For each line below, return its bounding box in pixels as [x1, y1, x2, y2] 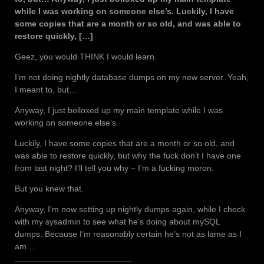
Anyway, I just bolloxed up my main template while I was [15, 105, 223, 115]
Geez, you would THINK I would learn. [15, 51, 157, 61]
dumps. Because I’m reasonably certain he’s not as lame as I [15, 229, 242, 239]
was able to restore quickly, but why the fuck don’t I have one [15, 150, 241, 160]
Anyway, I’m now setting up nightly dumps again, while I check [15, 204, 245, 214]
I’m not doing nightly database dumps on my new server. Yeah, [15, 72, 249, 82]
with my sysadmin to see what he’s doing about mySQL [15, 216, 220, 226]
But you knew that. [15, 183, 84, 193]
